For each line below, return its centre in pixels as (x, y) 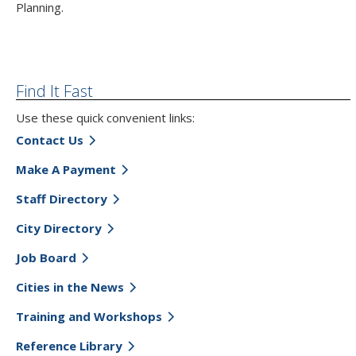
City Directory (59, 228)
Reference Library (69, 345)
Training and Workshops (89, 316)
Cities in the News (70, 286)
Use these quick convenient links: (107, 117)
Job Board (46, 257)
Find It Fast (54, 91)
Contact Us (50, 139)
